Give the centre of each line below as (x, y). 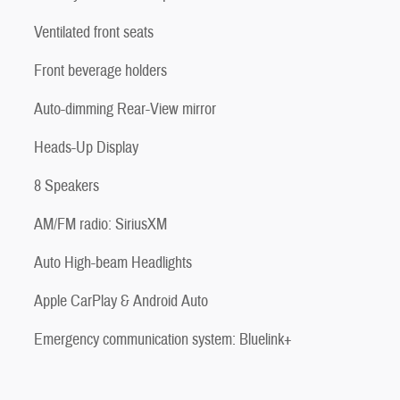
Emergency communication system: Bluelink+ (163, 339)
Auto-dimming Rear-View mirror (125, 109)
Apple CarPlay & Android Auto (121, 301)
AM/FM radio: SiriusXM (100, 224)
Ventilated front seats (94, 32)
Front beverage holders (100, 71)
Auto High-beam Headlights (113, 262)
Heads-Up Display (86, 147)
